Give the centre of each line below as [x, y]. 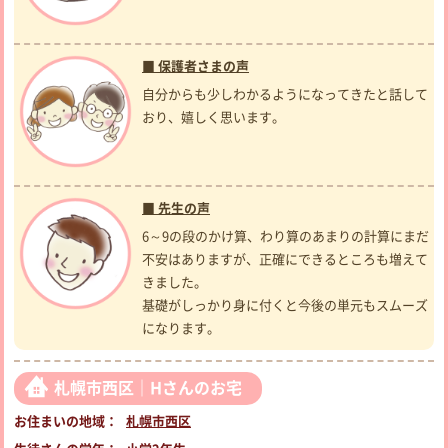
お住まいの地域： [66, 422]
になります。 [181, 329]
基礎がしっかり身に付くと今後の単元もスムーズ [285, 306]
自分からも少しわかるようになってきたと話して [285, 95]
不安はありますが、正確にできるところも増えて [285, 260]
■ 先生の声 [176, 209]
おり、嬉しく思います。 [213, 118]
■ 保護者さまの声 [195, 67]
